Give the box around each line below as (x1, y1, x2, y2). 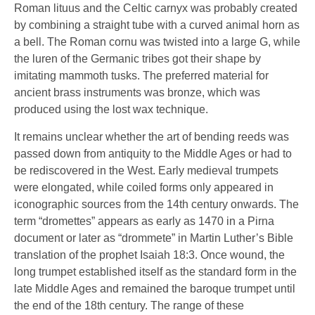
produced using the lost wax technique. (14, 103, 208, 116)
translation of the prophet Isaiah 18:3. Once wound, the (14, 248, 285, 261)
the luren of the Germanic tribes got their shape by (14, 53, 261, 65)
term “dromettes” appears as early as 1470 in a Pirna (14, 214, 274, 227)
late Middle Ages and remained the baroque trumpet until (14, 282, 295, 295)
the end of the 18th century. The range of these (14, 299, 244, 311)
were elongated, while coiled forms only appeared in (14, 181, 274, 193)
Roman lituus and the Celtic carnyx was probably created (14, 2, 297, 15)
